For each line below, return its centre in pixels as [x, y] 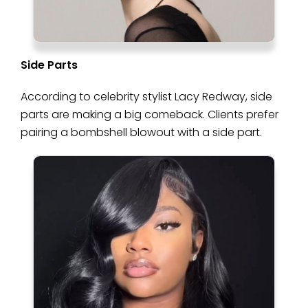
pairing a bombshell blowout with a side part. [141, 132]
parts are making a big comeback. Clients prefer [150, 114]
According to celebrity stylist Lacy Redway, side [146, 96]
